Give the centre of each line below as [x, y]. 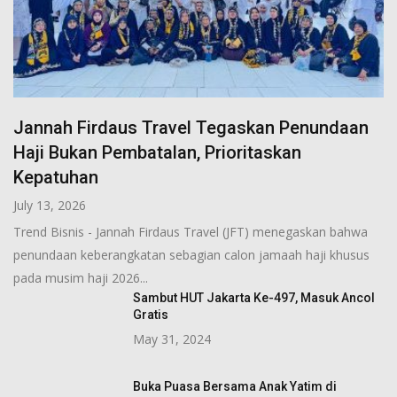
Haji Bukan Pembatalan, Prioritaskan [157, 152]
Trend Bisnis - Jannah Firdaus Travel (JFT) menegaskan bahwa [191, 231]
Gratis [151, 314]
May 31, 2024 [172, 339]
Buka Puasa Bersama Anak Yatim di [235, 386]
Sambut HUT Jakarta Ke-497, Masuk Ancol [254, 297]
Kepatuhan [56, 177]
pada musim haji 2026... [81, 277]
